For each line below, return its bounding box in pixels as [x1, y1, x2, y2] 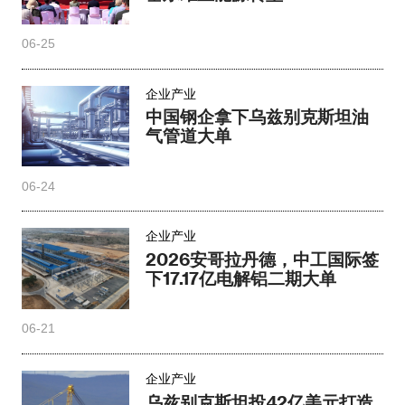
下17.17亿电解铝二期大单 [146, 268, 337, 289]
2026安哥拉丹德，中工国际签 [146, 249, 380, 270]
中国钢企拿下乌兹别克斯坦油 [146, 106, 370, 127]
